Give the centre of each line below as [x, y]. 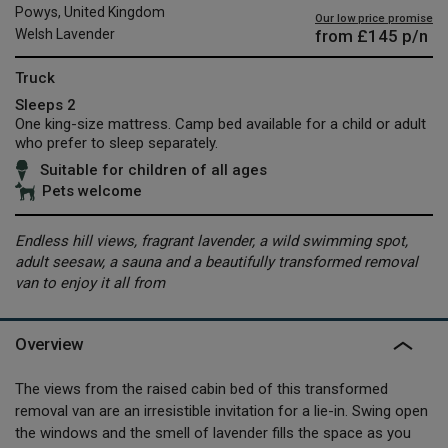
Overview [49, 344]
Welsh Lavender [65, 33]
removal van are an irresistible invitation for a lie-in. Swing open [221, 410]
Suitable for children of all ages [153, 170]
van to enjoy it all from [90, 282]
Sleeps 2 [45, 104]
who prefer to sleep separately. [116, 142]
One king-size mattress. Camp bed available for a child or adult [220, 123]
